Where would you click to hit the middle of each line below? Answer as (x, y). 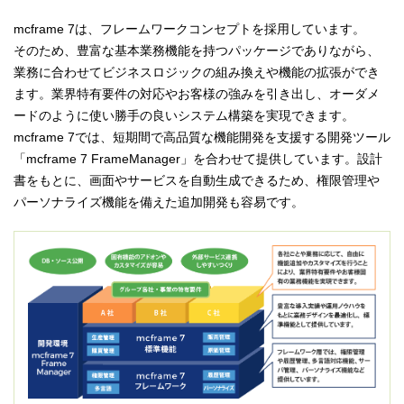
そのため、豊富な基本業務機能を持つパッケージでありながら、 (197, 51)
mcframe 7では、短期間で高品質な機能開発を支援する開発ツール (202, 138)
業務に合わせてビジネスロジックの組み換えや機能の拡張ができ (197, 73)
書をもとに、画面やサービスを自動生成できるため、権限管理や (197, 181)
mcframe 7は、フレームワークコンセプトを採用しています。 (189, 29)
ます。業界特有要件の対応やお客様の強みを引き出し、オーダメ (197, 94)
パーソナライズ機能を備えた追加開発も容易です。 (159, 202)
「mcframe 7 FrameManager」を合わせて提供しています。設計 (198, 159)
